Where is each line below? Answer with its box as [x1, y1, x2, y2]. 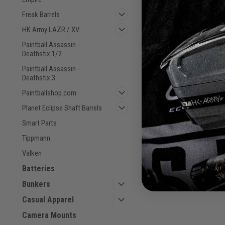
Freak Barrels [22, 10, 60, 19]
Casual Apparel [22, 194, 74, 204]
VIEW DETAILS [181, 136, 222, 144]
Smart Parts [22, 118, 57, 128]
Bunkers [22, 179, 50, 189]
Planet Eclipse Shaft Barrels [22, 103, 102, 113]
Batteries [22, 163, 55, 173]
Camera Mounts [22, 210, 76, 220]
